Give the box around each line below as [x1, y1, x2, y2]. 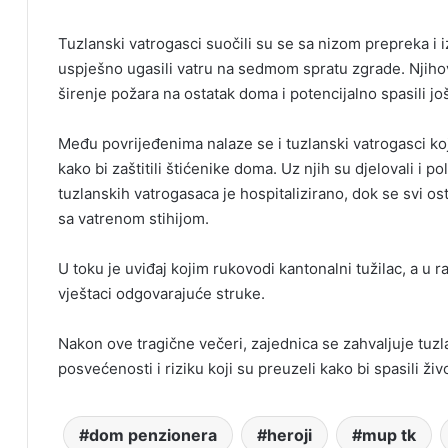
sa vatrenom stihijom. [58, 209, 209, 229]
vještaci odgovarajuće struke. [58, 284, 265, 304]
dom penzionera [88, 425, 217, 446]
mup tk [361, 425, 416, 446]
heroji [266, 425, 312, 446]
